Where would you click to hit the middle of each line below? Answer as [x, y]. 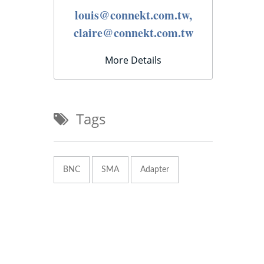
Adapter [155, 169]
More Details [133, 60]
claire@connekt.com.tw [133, 32]
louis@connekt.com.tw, [133, 15]
